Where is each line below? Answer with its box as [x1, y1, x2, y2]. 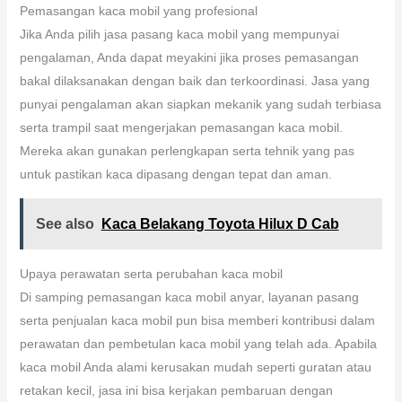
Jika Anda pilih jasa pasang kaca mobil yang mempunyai [19, 26, 339, 41]
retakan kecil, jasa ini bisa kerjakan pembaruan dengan [19, 382, 333, 398]
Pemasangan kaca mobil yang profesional [19, 3, 258, 18]
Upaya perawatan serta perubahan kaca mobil [19, 266, 283, 281]
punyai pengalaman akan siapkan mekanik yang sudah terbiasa [19, 96, 381, 111]
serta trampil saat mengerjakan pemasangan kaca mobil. [19, 119, 343, 135]
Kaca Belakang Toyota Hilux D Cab [100, 215, 339, 232]
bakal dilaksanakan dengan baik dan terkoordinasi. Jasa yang [19, 73, 370, 88]
